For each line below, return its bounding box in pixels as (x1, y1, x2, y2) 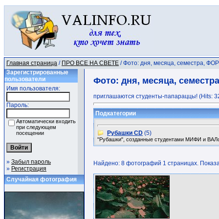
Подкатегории (95, 110, 136, 117)
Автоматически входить (16, 118, 76, 124)
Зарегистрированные (6, 69, 68, 76)
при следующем (16, 124, 56, 130)
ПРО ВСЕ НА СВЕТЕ (62, 60, 119, 66)
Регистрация (11, 165, 46, 172)
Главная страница (6, 60, 57, 66)
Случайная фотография (6, 176, 77, 183)
